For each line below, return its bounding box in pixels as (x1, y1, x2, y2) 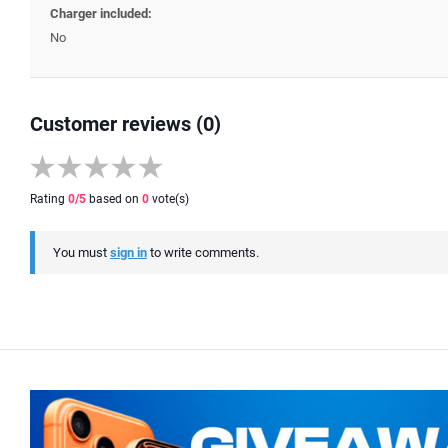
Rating (30, 191, 68, 206)
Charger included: (50, 5, 152, 21)
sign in (110, 244, 147, 260)
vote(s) (149, 191, 189, 206)
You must (53, 244, 110, 260)
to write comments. (147, 244, 259, 260)
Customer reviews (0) (30, 111, 221, 136)
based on (86, 191, 142, 206)
